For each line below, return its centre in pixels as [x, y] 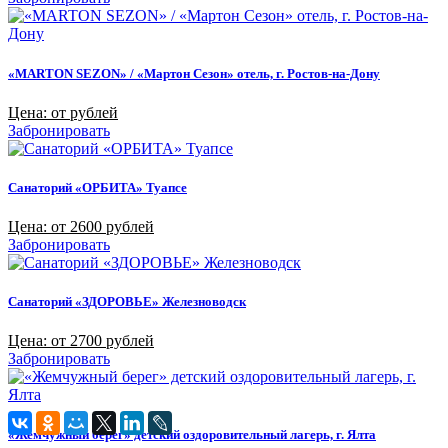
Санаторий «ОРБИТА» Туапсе [97, 187]
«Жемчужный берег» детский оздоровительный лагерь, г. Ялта [192, 434]
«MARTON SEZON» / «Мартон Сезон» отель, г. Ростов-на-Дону [194, 73]
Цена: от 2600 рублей [81, 227]
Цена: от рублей [63, 112]
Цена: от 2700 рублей [81, 341]
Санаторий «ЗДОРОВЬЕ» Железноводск [127, 302]
